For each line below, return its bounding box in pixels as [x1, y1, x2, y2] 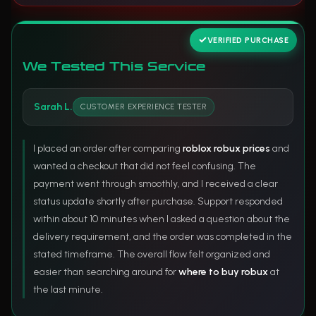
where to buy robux [178, 266, 268, 279]
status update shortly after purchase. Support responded [33, 195, 283, 208]
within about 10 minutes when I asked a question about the [33, 213, 290, 226]
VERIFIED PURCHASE [207, 35, 288, 45]
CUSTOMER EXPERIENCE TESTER [80, 102, 207, 112]
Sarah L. [34, 100, 73, 113]
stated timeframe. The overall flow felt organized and [33, 248, 270, 261]
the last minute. [33, 284, 103, 296]
